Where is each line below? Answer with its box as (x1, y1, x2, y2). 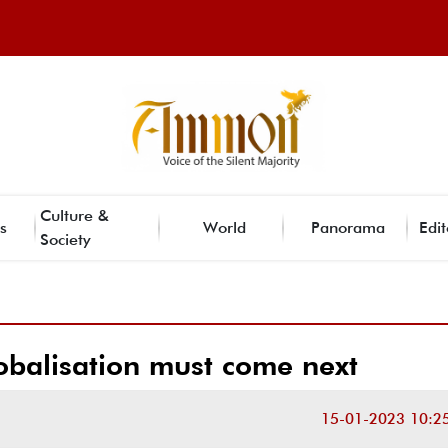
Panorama (311, 217, 385, 237)
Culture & (40, 205, 109, 225)
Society (40, 229, 91, 249)
